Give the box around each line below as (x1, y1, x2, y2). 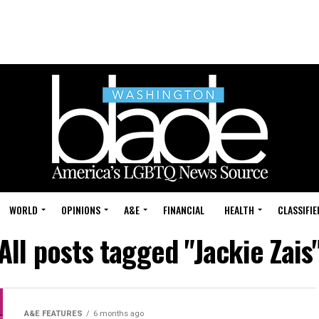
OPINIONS (61, 202, 100, 217)
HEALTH (224, 202, 254, 217)
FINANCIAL (163, 202, 204, 217)
